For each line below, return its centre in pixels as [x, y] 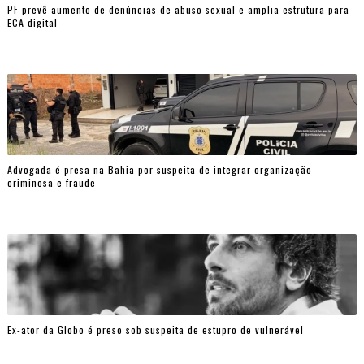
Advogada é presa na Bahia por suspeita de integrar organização [159, 169]
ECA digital [32, 22]
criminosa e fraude [51, 182]
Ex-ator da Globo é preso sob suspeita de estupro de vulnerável [155, 329]
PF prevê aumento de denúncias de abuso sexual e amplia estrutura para [178, 9]
